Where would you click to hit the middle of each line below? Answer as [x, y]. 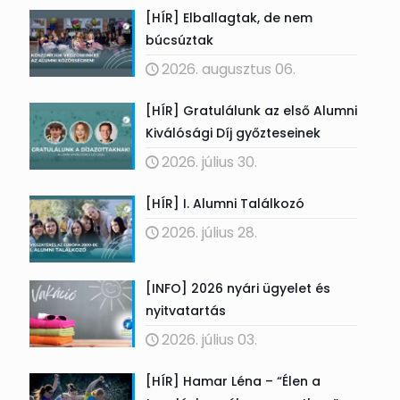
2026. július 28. [209, 232]
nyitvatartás [185, 310]
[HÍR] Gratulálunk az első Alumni [251, 110]
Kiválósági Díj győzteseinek [233, 133]
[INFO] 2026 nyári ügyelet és [237, 288]
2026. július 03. [209, 339]
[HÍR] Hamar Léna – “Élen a [233, 381]
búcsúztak [179, 40]
